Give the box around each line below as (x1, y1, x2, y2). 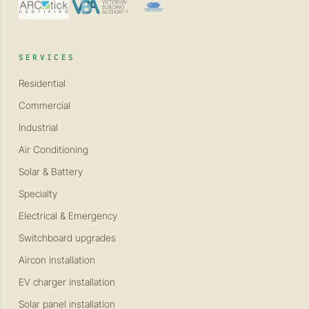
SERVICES (18, 52, 76, 63)
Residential (18, 77, 66, 90)
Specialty (18, 188, 57, 200)
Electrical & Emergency (18, 210, 117, 222)
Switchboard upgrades (18, 232, 116, 244)
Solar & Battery (18, 166, 83, 178)
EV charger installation (18, 276, 115, 288)
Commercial (18, 99, 70, 112)
